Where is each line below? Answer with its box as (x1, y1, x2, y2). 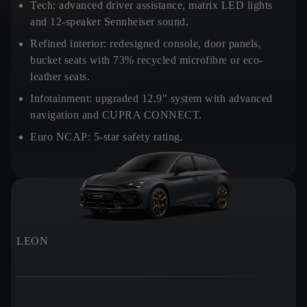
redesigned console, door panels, (106, 38, 261, 49)
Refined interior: (30, 38, 107, 49)
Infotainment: (30, 93, 93, 104)
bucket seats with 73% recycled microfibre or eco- (30, 54, 263, 66)
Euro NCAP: (30, 131, 90, 143)
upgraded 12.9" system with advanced (92, 93, 273, 104)
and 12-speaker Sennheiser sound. (30, 16, 188, 27)
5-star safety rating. (90, 131, 183, 143)
